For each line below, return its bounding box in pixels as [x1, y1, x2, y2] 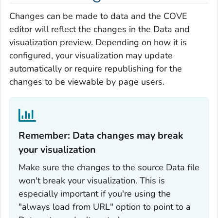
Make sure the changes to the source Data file [18, 162, 200, 174]
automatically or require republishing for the [9, 63, 182, 75]
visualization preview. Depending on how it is [9, 36, 187, 49]
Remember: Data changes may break [18, 129, 183, 143]
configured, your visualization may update [9, 50, 173, 62]
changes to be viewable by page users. [9, 76, 164, 88]
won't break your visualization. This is [18, 175, 165, 187]
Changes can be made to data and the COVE [9, 10, 187, 22]
